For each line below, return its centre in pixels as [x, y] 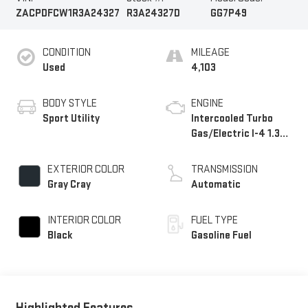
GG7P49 [229, 13]
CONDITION [66, 53]
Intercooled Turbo [232, 119]
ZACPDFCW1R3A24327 [67, 13]
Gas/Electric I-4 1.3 [235, 134]
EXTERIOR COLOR [86, 170]
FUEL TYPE [214, 221]
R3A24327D [154, 13]
